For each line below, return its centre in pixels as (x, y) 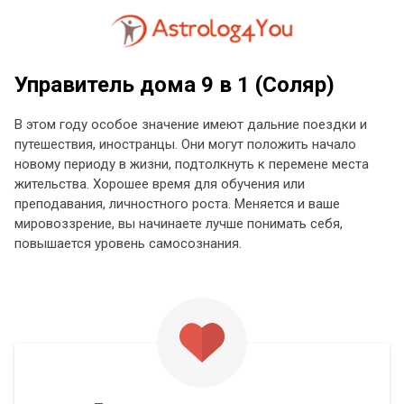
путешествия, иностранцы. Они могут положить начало (185, 144)
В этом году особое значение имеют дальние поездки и (191, 124)
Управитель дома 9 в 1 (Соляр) (174, 85)
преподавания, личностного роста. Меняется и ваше (177, 204)
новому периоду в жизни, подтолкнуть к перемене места (192, 164)
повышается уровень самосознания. (128, 243)
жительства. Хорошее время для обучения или (160, 184)
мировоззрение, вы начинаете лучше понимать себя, (179, 224)
